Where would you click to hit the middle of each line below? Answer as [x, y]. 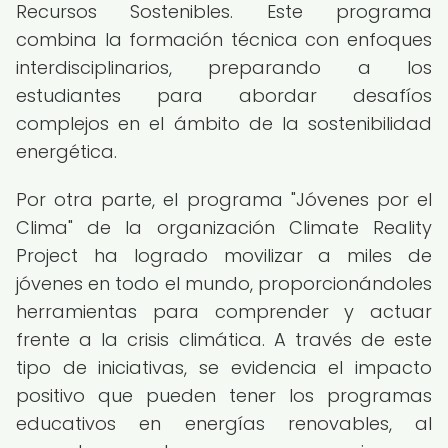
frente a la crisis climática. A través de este [224, 339]
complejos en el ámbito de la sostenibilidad [224, 123]
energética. [66, 151]
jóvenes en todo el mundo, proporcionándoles [224, 283]
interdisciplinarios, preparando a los [224, 67]
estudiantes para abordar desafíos [224, 95]
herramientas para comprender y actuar [224, 311]
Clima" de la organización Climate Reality [224, 227]
